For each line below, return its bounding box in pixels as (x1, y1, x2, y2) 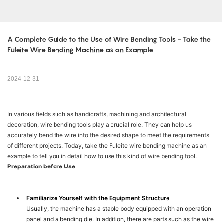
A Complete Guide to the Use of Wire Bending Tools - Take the (7, 35, 211, 44)
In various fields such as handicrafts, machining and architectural (7, 111, 186, 118)
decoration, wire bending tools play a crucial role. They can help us (7, 121, 192, 129)
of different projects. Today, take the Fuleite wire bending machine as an (7, 142, 207, 150)
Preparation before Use (7, 163, 75, 170)
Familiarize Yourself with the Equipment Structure (26, 194, 170, 202)
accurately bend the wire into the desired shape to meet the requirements (7, 131, 209, 139)
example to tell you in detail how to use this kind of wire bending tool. (7, 152, 197, 160)
